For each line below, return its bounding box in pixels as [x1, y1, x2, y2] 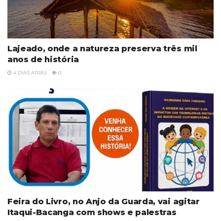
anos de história [7, 54, 79, 64]
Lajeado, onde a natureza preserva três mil [7, 43, 197, 53]
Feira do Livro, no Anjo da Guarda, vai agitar [7, 196, 200, 206]
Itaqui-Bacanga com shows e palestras [7, 207, 177, 217]
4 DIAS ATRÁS [12, 69, 47, 76]
